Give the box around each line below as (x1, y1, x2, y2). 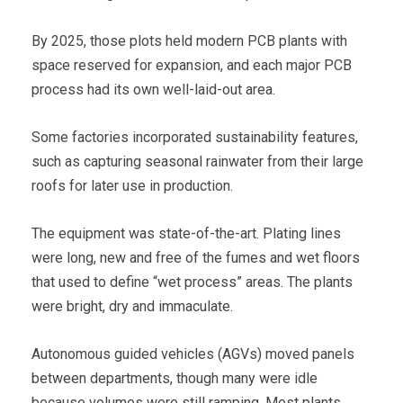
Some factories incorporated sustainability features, (31, 128, 358, 146)
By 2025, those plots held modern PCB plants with (31, 31, 347, 49)
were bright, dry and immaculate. (31, 297, 233, 315)
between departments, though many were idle (31, 369, 318, 387)
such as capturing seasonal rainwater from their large (31, 152, 363, 170)
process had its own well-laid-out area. (31, 80, 275, 98)
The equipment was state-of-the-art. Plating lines (31, 224, 341, 242)
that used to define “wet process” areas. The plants (31, 273, 353, 291)
